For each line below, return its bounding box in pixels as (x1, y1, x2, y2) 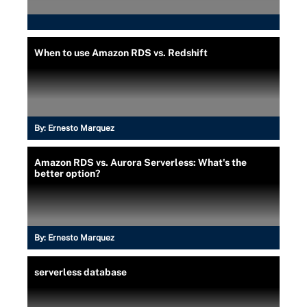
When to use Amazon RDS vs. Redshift (34, 47, 208, 58)
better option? (34, 168, 100, 179)
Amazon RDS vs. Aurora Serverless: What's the (34, 157, 247, 168)
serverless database (34, 267, 127, 278)
